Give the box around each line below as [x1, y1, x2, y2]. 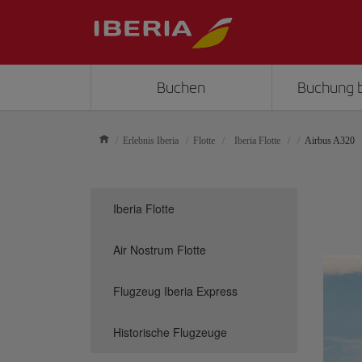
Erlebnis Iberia [123, 135, 179, 146]
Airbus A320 [305, 135, 355, 146]
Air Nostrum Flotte [113, 242, 206, 258]
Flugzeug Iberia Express [113, 283, 238, 299]
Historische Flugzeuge [113, 324, 227, 340]
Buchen [157, 78, 206, 97]
